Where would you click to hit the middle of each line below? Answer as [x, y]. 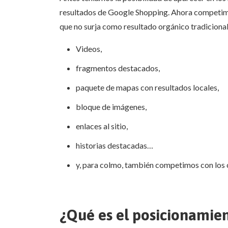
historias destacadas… [115, 146]
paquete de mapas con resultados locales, [147, 88]
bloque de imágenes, [111, 107]
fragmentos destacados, [118, 68]
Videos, [89, 49]
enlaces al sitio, [102, 126]
